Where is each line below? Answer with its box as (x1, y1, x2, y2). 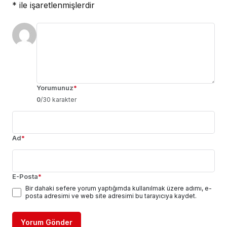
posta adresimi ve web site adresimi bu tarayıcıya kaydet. (25, 192, 197, 200)
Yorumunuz (36, 83, 73, 92)
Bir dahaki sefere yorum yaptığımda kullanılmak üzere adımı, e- (25, 184, 212, 192)
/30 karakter (41, 95, 77, 103)
